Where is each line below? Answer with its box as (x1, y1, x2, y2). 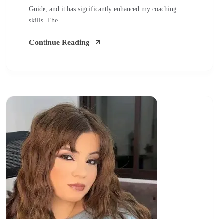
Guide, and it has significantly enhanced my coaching (29, 5, 176, 13)
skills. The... (29, 17, 64, 24)
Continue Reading (29, 38, 89, 46)
